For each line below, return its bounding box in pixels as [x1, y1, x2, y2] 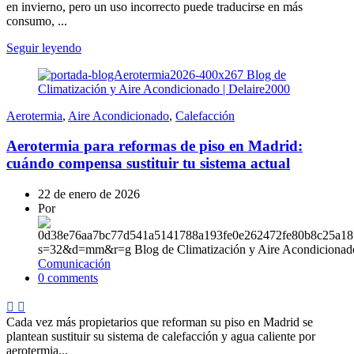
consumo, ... [6, 13, 67, 28]
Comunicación [38, 257, 111, 271]
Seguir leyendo [6, 40, 81, 55]
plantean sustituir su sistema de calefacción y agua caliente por [6, 330, 315, 344]
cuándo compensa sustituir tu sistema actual [6, 155, 290, 172]
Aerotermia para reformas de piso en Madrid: [6, 137, 303, 155]
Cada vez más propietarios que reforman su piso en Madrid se [6, 315, 313, 330]
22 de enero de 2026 [38, 187, 140, 201]
